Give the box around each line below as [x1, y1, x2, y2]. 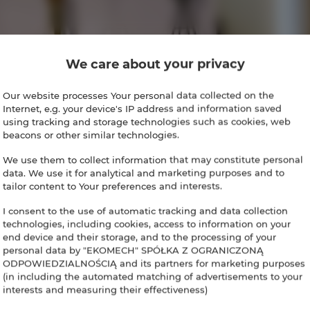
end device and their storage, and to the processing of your [3, 231, 276, 243]
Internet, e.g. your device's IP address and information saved [3, 102, 282, 114]
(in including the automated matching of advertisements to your [3, 271, 302, 282]
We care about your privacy [65, 56, 245, 72]
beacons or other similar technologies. [3, 129, 179, 140]
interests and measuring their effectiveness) [3, 284, 208, 295]
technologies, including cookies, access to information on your [3, 218, 291, 230]
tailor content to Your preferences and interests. [3, 180, 222, 192]
